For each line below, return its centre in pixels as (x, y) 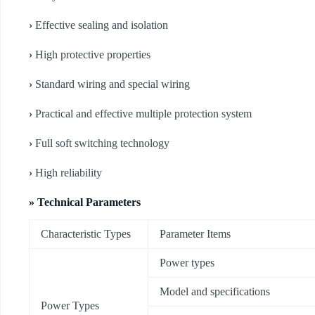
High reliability (69, 173)
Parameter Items (195, 233)
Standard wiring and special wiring (112, 84)
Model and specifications (215, 291)
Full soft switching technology (102, 143)
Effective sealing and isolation (102, 25)
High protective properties (93, 55)
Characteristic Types (86, 233)
